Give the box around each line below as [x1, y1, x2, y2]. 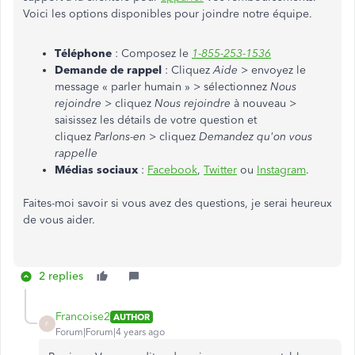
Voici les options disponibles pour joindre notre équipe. [23, 7, 312, 21]
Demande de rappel [55, 63, 162, 77]
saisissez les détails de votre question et [55, 113, 257, 127]
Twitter [204, 163, 237, 177]
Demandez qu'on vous [199, 130, 312, 143]
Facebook [147, 163, 197, 177]
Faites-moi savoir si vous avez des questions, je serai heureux [23, 197, 332, 210]
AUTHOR [113, 311, 150, 323]
